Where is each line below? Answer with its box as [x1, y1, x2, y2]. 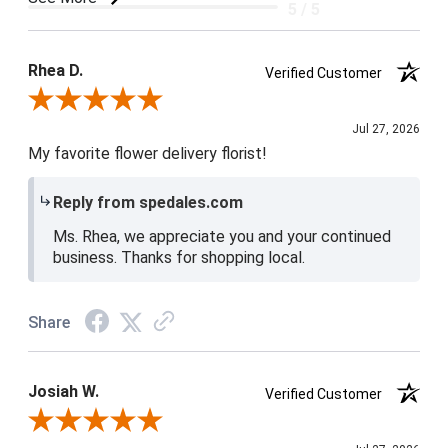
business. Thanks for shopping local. [52, 248, 305, 268]
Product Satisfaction [28, 29, 189, 49]
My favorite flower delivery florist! [28, 144, 267, 164]
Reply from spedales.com [52, 193, 243, 213]
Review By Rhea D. [27, 93, 142, 110]
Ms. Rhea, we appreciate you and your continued [52, 227, 391, 247]
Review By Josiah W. [27, 414, 155, 431]
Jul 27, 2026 [352, 122, 420, 137]
